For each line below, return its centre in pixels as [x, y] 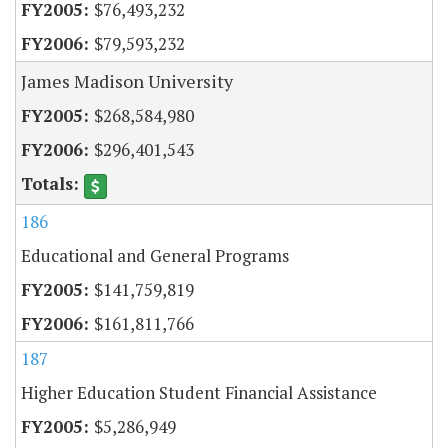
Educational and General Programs [155, 255]
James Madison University [127, 81]
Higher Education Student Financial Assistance [199, 392]
